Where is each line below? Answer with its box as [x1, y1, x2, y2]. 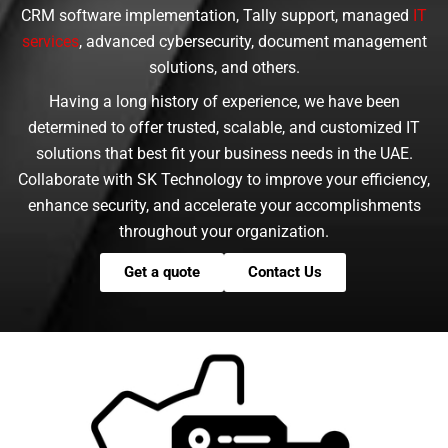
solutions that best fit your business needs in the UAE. [35, 144, 413, 164]
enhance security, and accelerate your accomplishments [27, 196, 421, 216]
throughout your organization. [119, 222, 329, 242]
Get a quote [124, 263, 200, 282]
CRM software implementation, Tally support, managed [21, 6, 413, 26]
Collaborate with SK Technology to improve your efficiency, [18, 170, 430, 190]
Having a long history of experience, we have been [48, 92, 400, 112]
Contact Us [248, 263, 322, 282]
